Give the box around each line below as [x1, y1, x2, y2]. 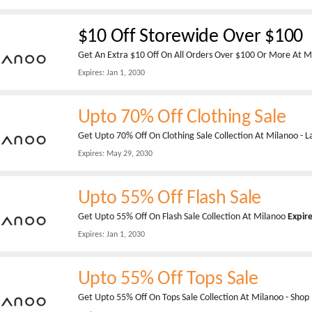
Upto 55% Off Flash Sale [77, 189, 262, 208]
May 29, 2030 [104, 150, 153, 158]
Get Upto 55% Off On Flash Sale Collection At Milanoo [77, 212, 288, 222]
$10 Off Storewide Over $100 [77, 27, 304, 47]
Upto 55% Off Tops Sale [77, 270, 258, 289]
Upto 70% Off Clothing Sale [77, 108, 286, 127]
